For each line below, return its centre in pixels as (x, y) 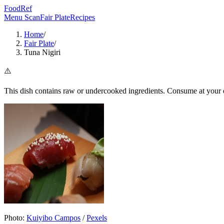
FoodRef (18, 8)
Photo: (14, 218)
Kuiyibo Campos (53, 218)
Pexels (97, 218)
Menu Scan (22, 17)
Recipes (82, 17)
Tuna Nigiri (42, 52)
